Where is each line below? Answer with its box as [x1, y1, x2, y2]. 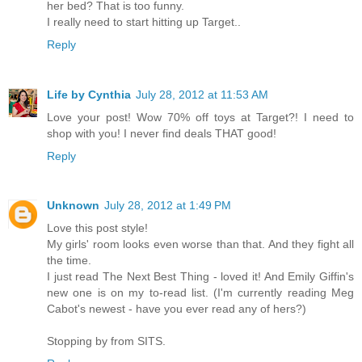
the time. [47, 254, 91, 267]
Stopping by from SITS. [47, 335, 166, 348]
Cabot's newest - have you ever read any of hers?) [47, 302, 306, 316]
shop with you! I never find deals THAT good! [47, 126, 276, 140]
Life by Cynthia [47, 87, 131, 101]
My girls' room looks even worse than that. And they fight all [47, 238, 354, 251]
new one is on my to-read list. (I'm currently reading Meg [47, 286, 354, 300]
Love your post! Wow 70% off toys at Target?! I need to [47, 110, 354, 124]
